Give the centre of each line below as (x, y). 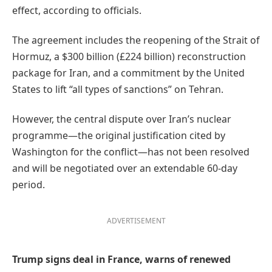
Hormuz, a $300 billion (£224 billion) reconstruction (129, 57)
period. (29, 185)
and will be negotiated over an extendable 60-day (125, 168)
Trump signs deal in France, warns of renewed (121, 259)
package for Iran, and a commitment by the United (128, 73)
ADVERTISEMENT (136, 221)
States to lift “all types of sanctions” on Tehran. (118, 90)
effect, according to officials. (77, 10)
